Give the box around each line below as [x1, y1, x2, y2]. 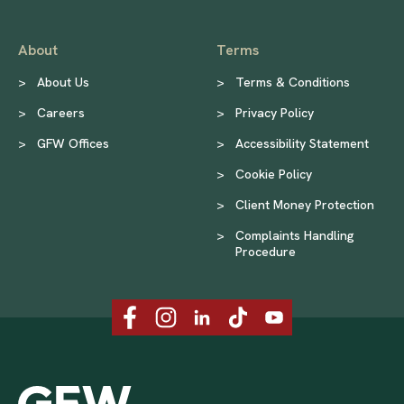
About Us [37, 73, 89, 90]
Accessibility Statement [235, 134, 369, 151]
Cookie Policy [235, 165, 312, 182]
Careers [37, 104, 85, 121]
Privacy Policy [235, 104, 314, 121]
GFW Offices [37, 134, 109, 151]
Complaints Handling [235, 226, 354, 243]
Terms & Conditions [235, 73, 350, 90]
